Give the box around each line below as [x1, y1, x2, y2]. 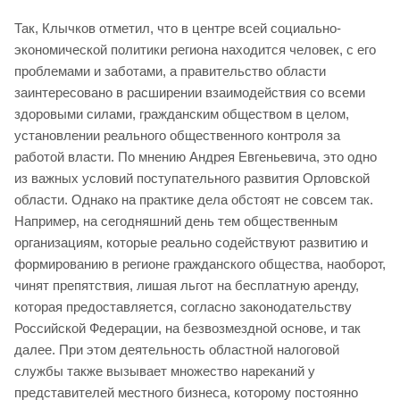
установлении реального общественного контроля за [14, 128, 340, 144]
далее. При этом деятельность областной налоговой [14, 342, 339, 358]
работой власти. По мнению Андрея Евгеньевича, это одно [14, 149, 377, 165]
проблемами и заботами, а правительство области [14, 63, 326, 79]
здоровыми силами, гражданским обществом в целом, [14, 106, 349, 122]
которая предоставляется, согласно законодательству [14, 299, 352, 315]
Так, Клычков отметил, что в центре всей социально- [14, 21, 341, 37]
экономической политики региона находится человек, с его [14, 42, 376, 58]
